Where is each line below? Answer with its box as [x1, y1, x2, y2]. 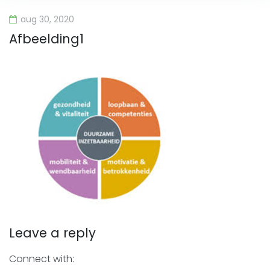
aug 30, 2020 [20, 13, 74, 26]
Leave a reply [9, 224, 96, 242]
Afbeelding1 [9, 30, 84, 48]
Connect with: [9, 252, 74, 266]
